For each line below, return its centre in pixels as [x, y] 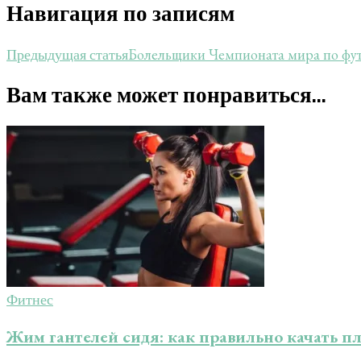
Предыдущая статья [67, 54]
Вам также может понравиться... [166, 95]
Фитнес [30, 300]
